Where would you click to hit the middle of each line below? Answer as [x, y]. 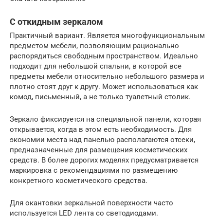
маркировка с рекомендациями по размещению [94, 170]
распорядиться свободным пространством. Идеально [104, 56]
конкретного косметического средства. [79, 181]
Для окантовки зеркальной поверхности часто [91, 203]
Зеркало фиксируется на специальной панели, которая [105, 119]
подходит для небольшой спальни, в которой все [96, 66]
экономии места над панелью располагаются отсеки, [102, 140]
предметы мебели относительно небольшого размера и [107, 76]
